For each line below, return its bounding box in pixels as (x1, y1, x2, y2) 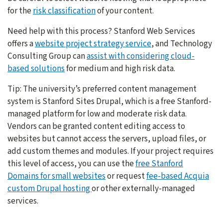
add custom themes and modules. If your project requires (7, 145, 214, 158)
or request (106, 170, 146, 183)
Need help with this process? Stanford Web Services (7, 25, 195, 38)
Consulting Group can (7, 50, 87, 63)
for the (7, 4, 33, 17)
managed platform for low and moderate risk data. (7, 108, 187, 120)
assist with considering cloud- (87, 50, 195, 63)
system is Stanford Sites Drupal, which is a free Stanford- (7, 95, 212, 108)
